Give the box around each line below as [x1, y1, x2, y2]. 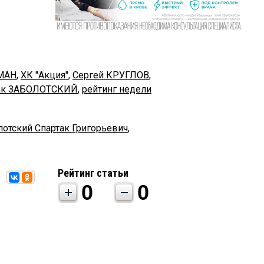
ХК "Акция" [21, 69, 68, 81]
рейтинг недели [82, 83, 151, 95]
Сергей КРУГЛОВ [72, 69, 149, 81]
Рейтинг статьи [58, 166, 128, 179]
